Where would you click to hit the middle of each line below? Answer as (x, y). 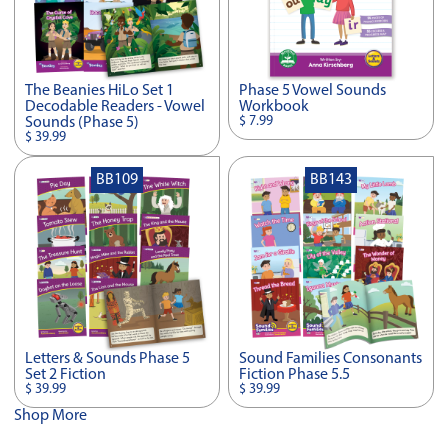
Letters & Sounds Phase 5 (108, 358)
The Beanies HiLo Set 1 (100, 91)
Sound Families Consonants (331, 358)
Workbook (274, 107)
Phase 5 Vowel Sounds (313, 91)
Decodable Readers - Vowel (115, 107)
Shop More (50, 415)
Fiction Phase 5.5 (295, 374)
